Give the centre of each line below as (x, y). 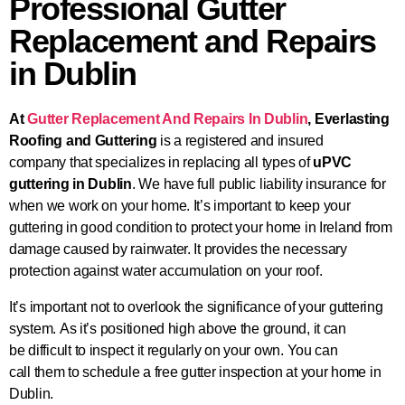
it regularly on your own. (208, 351)
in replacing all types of (239, 163)
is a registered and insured (240, 141)
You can (311, 351)
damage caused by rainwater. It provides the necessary (178, 250)
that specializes (117, 163)
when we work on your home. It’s (112, 206)
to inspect (102, 351)
